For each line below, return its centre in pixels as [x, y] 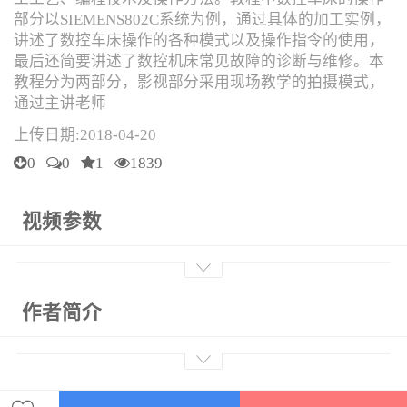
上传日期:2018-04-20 [85, 135]
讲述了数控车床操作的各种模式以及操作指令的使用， [199, 41]
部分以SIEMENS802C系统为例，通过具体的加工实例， [202, 20]
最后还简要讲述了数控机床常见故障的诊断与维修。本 [199, 62]
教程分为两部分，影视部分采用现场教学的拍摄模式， [199, 83]
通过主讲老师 [60, 104]
